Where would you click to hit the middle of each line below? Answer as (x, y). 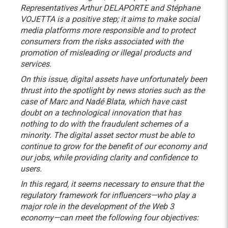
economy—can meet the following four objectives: (110, 218)
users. (31, 169)
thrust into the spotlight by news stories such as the (112, 90)
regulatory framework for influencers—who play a (108, 195)
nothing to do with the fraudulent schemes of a (104, 124)
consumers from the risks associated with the (102, 41)
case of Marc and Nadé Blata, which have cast (103, 102)
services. (37, 64)
